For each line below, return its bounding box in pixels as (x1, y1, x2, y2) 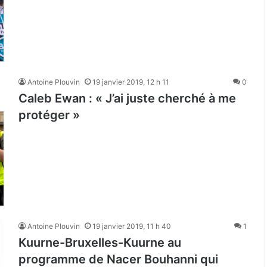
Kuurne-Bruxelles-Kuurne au (18, 235, 181, 250)
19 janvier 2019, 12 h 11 (92, 77, 169, 86)
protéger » (18, 107, 80, 122)
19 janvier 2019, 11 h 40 (92, 222, 171, 231)
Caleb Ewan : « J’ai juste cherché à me (18, 91, 236, 105)
